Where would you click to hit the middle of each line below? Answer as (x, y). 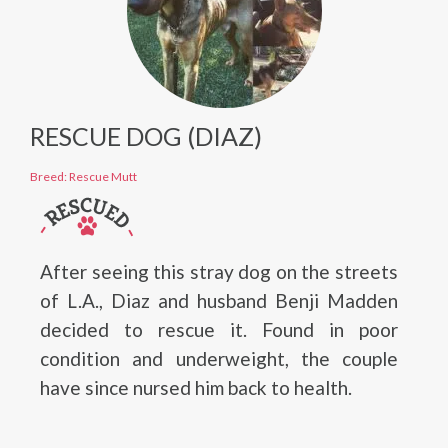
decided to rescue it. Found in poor (219, 329)
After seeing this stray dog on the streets (219, 271)
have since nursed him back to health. (196, 387)
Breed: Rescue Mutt (83, 176)
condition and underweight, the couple (219, 358)
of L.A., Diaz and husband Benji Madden (219, 300)
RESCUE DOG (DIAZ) (146, 136)
